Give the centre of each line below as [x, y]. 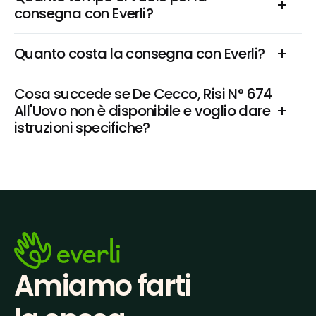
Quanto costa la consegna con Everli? [140, 54]
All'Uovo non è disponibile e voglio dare [142, 111]
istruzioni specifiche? [82, 128]
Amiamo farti [103, 286]
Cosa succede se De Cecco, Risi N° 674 [143, 94]
